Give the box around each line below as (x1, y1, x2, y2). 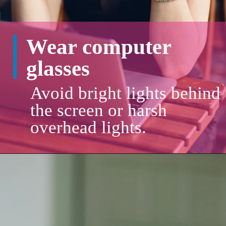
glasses (26, 56, 96, 81)
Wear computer (26, 34, 172, 59)
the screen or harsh (30, 100, 167, 120)
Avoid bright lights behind (30, 83, 220, 103)
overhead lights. (30, 117, 151, 137)
